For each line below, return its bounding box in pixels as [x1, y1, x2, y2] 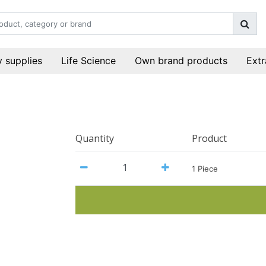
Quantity [75, 132, 114, 145]
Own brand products [134, 55, 227, 67]
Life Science [61, 55, 116, 67]
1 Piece [192, 163, 218, 173]
